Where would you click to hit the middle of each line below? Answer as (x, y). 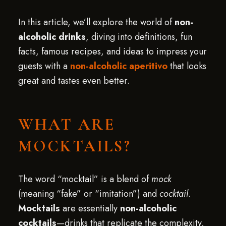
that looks (187, 66)
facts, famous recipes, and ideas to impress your (112, 51)
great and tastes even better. (74, 81)
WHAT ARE (67, 124)
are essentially (90, 208)
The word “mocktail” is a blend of (84, 179)
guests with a (44, 66)
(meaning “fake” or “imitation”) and (89, 194)
